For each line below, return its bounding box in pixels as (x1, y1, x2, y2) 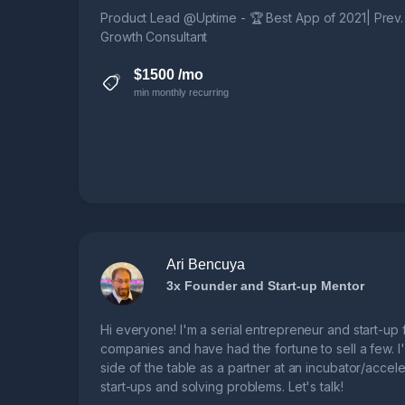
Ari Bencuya (166, 257, 245, 273)
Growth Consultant (100, 29, 208, 45)
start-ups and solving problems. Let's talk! (100, 379, 344, 395)
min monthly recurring (134, 87, 229, 99)
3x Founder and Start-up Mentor (166, 278, 364, 294)
